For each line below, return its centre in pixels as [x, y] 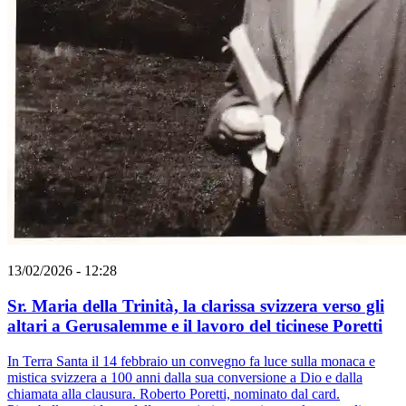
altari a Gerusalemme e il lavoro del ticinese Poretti [195, 325]
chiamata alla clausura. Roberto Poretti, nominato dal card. [174, 393]
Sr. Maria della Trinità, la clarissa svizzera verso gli [196, 305]
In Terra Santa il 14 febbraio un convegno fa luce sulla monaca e [191, 361]
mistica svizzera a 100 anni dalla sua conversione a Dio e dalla [185, 377]
